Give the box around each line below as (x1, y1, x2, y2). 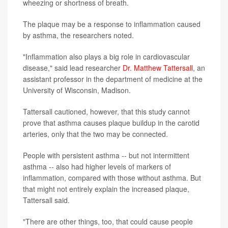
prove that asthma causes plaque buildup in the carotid (23, 118, 199, 128)
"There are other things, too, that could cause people (23, 216, 193, 227)
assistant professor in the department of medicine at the (23, 74, 203, 84)
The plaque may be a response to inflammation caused (23, 19, 201, 30)
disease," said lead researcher (23, 63, 123, 73)
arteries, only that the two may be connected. (23, 129, 168, 139)
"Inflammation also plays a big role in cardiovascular (23, 51, 190, 62)
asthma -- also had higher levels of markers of (23, 161, 171, 172)
